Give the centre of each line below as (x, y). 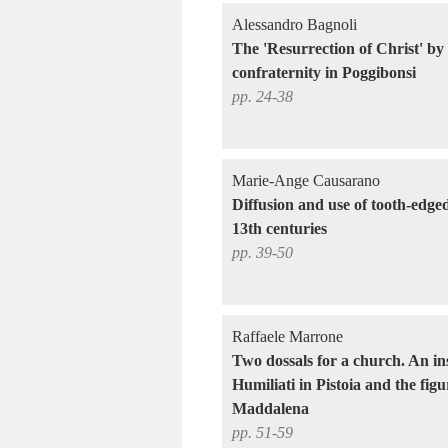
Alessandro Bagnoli (294, 24)
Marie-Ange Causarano (306, 180)
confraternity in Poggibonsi (324, 72)
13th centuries (279, 228)
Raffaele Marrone (287, 336)
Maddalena (270, 408)
